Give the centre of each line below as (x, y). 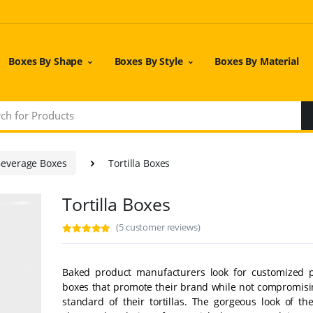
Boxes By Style (148, 61)
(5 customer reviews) (158, 227)
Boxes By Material (257, 61)
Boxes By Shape (46, 61)
